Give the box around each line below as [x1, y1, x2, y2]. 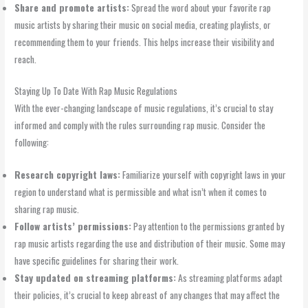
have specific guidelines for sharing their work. [14, 253, 179, 267]
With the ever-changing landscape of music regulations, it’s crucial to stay [14, 100, 274, 115]
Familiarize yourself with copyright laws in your [120, 167, 287, 181]
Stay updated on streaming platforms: [14, 270, 177, 285]
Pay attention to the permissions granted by [131, 219, 285, 233]
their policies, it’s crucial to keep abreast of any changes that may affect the [14, 287, 280, 302]
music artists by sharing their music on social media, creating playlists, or [14, 18, 272, 32]
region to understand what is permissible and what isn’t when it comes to [14, 184, 267, 199]
